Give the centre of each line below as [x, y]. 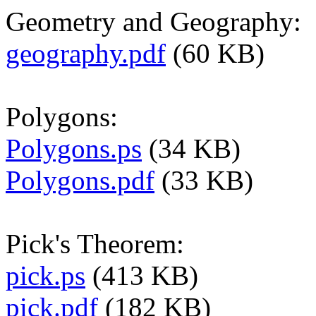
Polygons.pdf [80, 181]
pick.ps [45, 276]
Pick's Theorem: [95, 244]
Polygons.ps [74, 149]
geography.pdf [86, 54]
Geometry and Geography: [153, 22]
